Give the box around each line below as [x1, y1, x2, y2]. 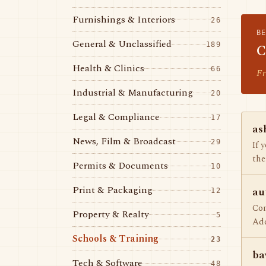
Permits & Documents [72, 159, 168, 173]
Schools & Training [72, 232, 159, 246]
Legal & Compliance [72, 110, 160, 124]
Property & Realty [72, 207, 149, 221]
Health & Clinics [72, 61, 144, 75]
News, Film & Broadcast [72, 134, 176, 148]
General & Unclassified [72, 37, 172, 51]
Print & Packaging [72, 183, 153, 197]
